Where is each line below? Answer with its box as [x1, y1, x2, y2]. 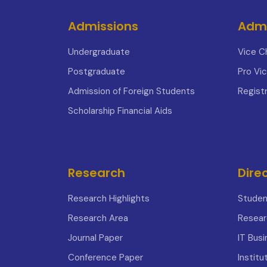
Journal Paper [68, 232, 123, 244]
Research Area [68, 212, 128, 224]
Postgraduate [68, 66, 125, 77]
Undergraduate [68, 46, 130, 58]
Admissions [68, 18, 138, 35]
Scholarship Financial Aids [68, 105, 172, 117]
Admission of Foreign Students [68, 85, 195, 97]
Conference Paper [68, 252, 143, 263]
